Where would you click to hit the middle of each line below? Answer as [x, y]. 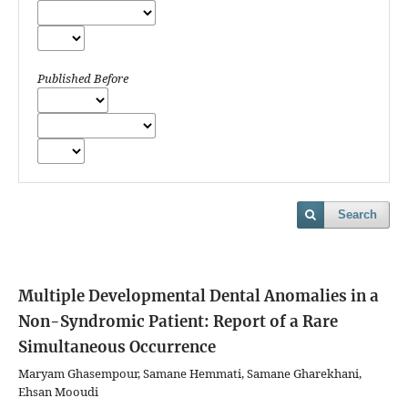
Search [357, 214]
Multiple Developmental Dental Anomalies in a [199, 296]
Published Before [83, 78]
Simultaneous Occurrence [117, 347]
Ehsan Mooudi [58, 392]
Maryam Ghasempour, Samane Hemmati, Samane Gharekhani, [190, 373]
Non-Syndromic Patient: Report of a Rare [178, 321]
